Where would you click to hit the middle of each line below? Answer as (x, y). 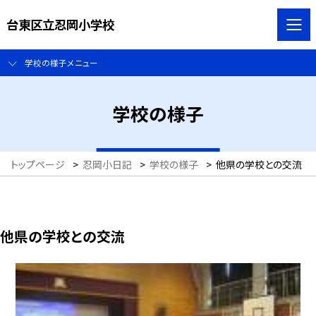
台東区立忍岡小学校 (60, 24)
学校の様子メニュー (61, 63)
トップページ (38, 165)
